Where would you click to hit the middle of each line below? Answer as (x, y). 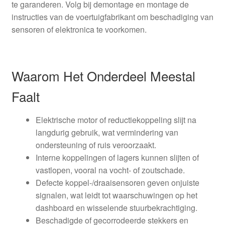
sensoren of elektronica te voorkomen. (79, 29)
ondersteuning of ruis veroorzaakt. (96, 145)
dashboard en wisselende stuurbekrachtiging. (116, 208)
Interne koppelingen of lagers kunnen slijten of (117, 158)
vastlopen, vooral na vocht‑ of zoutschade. (110, 170)
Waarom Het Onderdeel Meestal (103, 76)
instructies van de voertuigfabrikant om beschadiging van (112, 17)
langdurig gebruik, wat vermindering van (107, 133)
